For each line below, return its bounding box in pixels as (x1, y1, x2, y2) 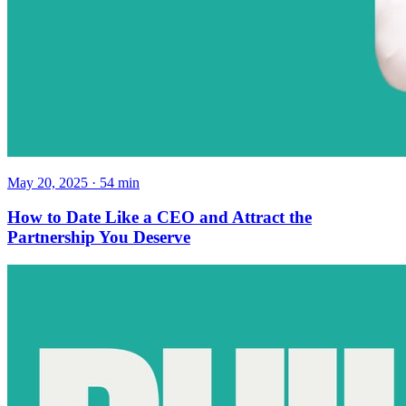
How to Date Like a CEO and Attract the (7, 208, 312, 227)
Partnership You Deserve (7, 227, 190, 247)
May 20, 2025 (7, 174, 88, 190)
